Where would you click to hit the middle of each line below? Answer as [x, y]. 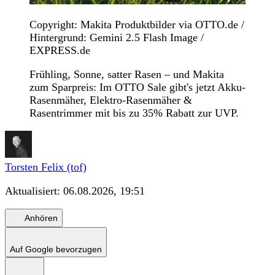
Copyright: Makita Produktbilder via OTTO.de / [137, 25]
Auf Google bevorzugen [56, 250]
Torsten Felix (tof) [46, 167]
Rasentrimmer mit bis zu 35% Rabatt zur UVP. [134, 113]
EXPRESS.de [60, 51]
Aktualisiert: [34, 191]
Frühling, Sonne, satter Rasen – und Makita [127, 75]
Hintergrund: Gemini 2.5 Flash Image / [117, 38]
